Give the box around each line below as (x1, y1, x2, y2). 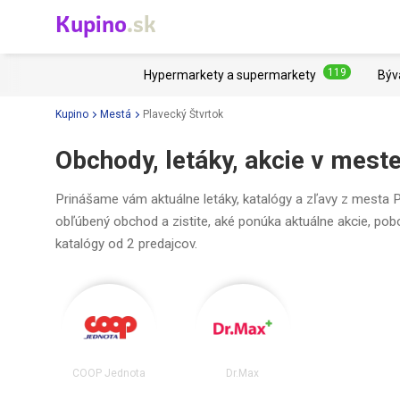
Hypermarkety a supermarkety (144, 68, 316, 82)
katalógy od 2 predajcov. (55, 236, 197, 252)
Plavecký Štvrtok (143, 107, 223, 121)
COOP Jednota (71, 366, 146, 379)
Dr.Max (226, 366, 260, 379)
